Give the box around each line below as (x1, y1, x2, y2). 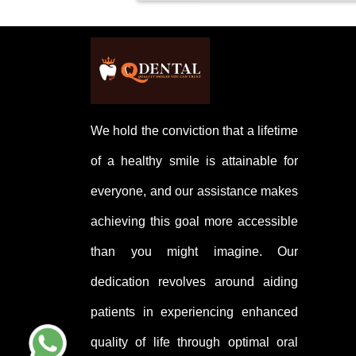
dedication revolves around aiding (91, 274, 298, 288)
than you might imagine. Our (91, 244, 298, 258)
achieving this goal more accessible (91, 214, 298, 228)
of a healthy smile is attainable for (91, 153, 298, 168)
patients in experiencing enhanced (91, 304, 298, 319)
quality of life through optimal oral (91, 335, 298, 349)
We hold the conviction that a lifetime (91, 123, 298, 137)
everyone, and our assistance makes (91, 184, 298, 198)
